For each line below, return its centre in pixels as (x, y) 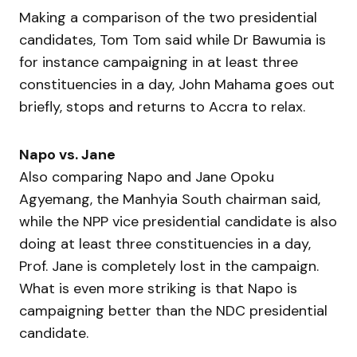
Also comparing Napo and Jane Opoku (147, 177)
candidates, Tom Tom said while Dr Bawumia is (173, 39)
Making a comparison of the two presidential (168, 17)
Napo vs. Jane (67, 154)
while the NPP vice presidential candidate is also (178, 221)
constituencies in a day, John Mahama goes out (177, 84)
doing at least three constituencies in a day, (165, 243)
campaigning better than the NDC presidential (173, 310)
